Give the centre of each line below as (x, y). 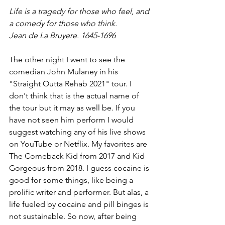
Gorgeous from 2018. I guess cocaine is (80, 168)
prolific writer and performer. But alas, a (80, 192)
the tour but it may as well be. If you (73, 108)
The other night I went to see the (68, 60)
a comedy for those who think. (63, 24)
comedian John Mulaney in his (65, 72)
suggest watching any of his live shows (78, 132)
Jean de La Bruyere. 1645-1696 (62, 36)
